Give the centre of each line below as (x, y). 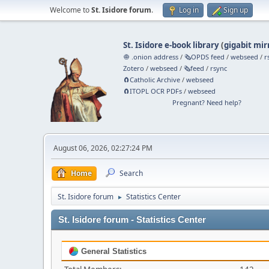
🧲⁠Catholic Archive (152, 80)
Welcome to (71, 10)
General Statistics (113, 251)
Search (131, 173)
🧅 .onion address (151, 57)
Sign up (236, 10)
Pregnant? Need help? (207, 102)
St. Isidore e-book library (171, 45)
